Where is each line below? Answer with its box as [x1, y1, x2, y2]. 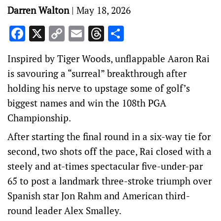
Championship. [7, 111, 71, 124]
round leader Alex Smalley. [7, 204, 121, 217]
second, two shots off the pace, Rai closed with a [7, 145, 212, 157]
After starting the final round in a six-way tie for [7, 130, 211, 143]
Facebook [25, 23, 91, 44]
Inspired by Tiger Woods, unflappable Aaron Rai [7, 52, 210, 65]
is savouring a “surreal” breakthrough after [7, 67, 186, 79]
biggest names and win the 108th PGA [7, 97, 166, 109]
